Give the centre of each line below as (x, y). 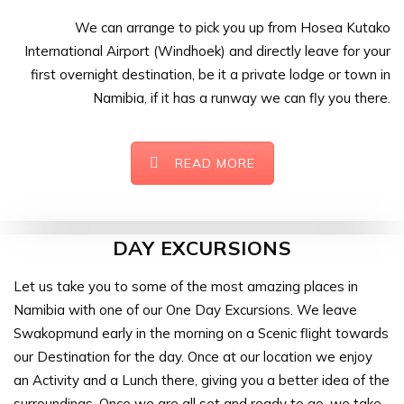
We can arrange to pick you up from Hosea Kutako (233, 27)
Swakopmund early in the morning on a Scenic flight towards (201, 333)
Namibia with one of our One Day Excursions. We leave (185, 309)
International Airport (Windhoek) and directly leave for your (207, 50)
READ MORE (215, 163)
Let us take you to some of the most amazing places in (186, 286)
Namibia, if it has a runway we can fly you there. (242, 97)
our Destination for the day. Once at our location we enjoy (193, 356)
